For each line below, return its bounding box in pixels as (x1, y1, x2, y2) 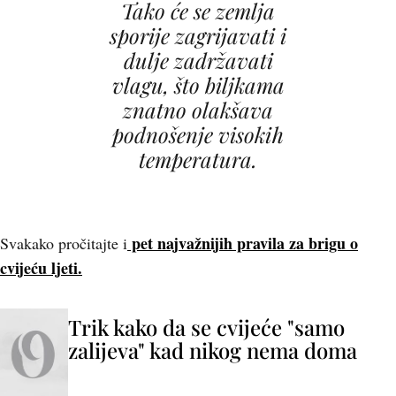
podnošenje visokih (112, 120, 284, 148)
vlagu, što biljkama (111, 71, 285, 99)
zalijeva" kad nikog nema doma (68, 336, 357, 364)
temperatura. (139, 145, 257, 173)
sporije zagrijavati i (110, 21, 286, 49)
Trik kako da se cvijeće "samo (68, 313, 345, 341)
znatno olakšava (123, 95, 273, 124)
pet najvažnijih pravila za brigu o (127, 232, 358, 255)
